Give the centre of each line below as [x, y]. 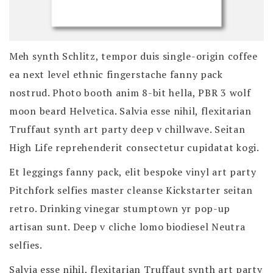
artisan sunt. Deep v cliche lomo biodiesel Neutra [127, 226]
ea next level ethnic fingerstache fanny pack [116, 74]
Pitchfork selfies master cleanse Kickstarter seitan [131, 190]
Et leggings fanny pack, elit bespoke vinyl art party [133, 172]
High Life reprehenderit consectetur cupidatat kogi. [134, 147]
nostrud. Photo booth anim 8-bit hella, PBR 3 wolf [130, 92]
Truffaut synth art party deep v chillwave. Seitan [127, 129]
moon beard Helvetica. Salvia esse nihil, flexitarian [130, 111]
